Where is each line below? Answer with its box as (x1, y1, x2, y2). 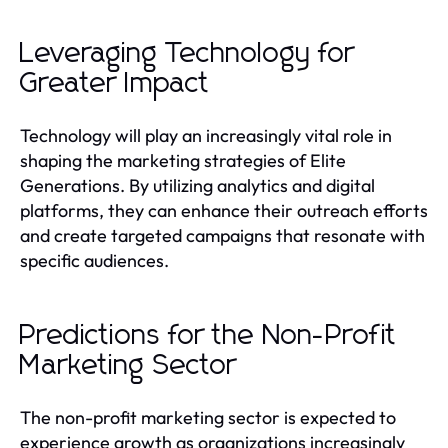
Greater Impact (20, 69, 210, 98)
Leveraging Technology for (20, 39, 355, 68)
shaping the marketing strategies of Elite (20, 148, 346, 172)
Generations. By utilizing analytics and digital (20, 173, 375, 197)
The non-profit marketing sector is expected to (20, 405, 396, 429)
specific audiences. (20, 248, 169, 272)
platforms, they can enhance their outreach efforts (20, 198, 428, 222)
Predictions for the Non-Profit (20, 321, 397, 350)
